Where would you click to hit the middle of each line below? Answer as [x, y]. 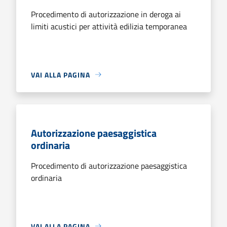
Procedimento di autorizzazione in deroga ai [106, 14]
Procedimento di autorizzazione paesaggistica [109, 165]
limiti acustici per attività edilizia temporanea [109, 26]
